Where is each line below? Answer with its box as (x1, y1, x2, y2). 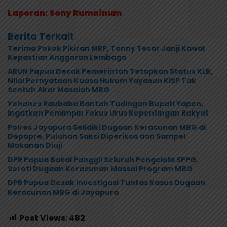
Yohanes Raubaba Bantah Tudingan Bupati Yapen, (8, 98, 203, 109)
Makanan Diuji (8, 140, 62, 150)
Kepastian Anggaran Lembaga (8, 52, 126, 62)
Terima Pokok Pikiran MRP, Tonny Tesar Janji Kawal (8, 43, 205, 53)
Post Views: (19, 212, 67, 224)
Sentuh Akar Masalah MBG (8, 84, 109, 95)
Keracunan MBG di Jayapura (8, 186, 119, 197)
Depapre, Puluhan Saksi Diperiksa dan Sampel (8, 131, 185, 141)
